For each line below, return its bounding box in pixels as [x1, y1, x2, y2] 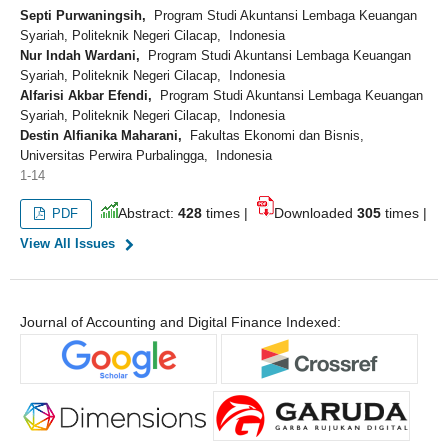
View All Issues [19, 236, 115, 251]
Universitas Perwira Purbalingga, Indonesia [19, 148, 272, 164]
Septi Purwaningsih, [19, 8, 146, 24]
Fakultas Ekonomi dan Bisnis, [181, 128, 364, 144]
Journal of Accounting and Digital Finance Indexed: [19, 314, 341, 331]
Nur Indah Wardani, [19, 48, 140, 64]
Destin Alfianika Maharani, [19, 128, 182, 144]
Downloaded [274, 205, 358, 221]
